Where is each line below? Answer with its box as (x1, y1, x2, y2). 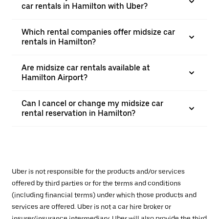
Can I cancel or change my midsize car (22, 99, 163, 108)
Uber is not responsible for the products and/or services (12, 168, 185, 175)
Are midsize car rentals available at (22, 63, 150, 72)
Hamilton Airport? (22, 73, 88, 82)
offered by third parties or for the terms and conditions (12, 179, 181, 187)
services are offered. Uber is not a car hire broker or (12, 203, 171, 211)
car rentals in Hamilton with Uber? (22, 1, 148, 11)
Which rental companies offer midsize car (22, 27, 175, 37)
